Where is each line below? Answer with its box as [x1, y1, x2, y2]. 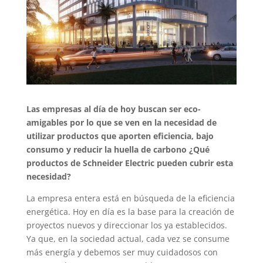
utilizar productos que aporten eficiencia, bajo [26, 130, 214, 142]
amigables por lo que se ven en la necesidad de [26, 117, 217, 129]
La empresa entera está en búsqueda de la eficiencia [26, 193, 235, 204]
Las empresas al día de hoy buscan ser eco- [26, 103, 201, 115]
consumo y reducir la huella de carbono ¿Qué [26, 144, 210, 156]
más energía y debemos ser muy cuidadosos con [26, 247, 218, 258]
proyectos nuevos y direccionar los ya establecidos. [26, 220, 227, 231]
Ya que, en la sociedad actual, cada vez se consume [26, 233, 230, 245]
